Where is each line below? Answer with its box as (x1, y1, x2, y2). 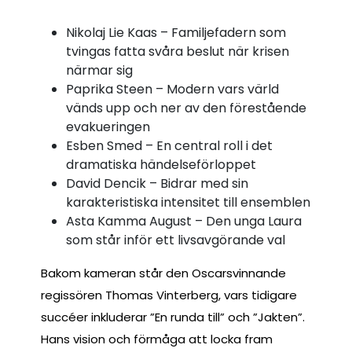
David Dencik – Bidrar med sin (66, 174, 248, 192)
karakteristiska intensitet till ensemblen (66, 192, 310, 211)
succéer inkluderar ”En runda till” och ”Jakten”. (41, 308, 305, 325)
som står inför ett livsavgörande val (66, 230, 285, 249)
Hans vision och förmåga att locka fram (41, 330, 273, 347)
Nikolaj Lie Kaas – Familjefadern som (66, 23, 286, 42)
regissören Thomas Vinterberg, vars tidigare (41, 286, 297, 303)
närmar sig (66, 60, 133, 79)
